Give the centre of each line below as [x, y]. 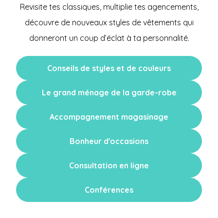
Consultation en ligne [109, 165]
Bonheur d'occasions [109, 141]
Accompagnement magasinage [109, 117]
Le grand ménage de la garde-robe [109, 92]
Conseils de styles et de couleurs [109, 68]
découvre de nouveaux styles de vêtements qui [109, 22]
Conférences [109, 190]
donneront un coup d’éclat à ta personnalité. [109, 38]
